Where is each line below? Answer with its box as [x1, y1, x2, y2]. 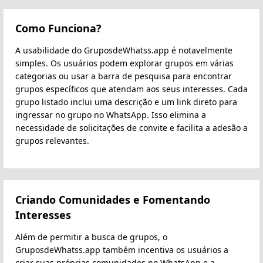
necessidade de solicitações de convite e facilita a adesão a [15, 122, 248, 133]
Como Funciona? [15, 21, 102, 35]
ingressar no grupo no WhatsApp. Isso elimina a [15, 109, 206, 120]
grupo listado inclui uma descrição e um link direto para [15, 96, 237, 107]
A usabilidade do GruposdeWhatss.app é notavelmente [15, 44, 232, 56]
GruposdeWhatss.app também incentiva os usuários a [15, 244, 228, 255]
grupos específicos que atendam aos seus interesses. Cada [15, 83, 248, 95]
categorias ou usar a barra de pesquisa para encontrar [15, 70, 232, 82]
